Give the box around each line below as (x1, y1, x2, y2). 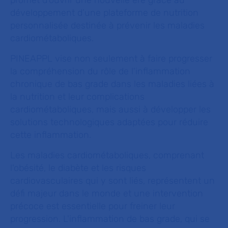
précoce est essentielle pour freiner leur (10, 201, 175, 212)
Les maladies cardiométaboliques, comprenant (10, 150, 204, 161)
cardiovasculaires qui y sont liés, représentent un (10, 175, 215, 186)
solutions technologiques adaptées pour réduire (10, 117, 208, 128)
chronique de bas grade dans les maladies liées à (10, 78, 214, 90)
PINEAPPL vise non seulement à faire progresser (10, 53, 212, 64)
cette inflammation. (10, 129, 91, 140)
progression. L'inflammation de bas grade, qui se (10, 213, 210, 224)
